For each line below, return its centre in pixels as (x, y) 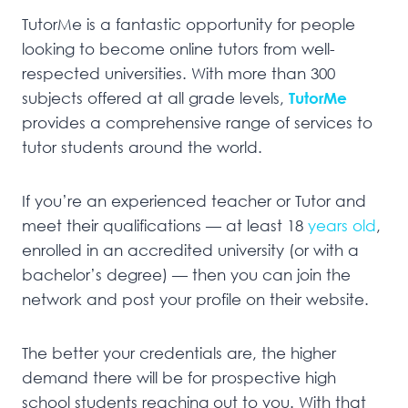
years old (342, 226)
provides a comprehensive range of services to (197, 123)
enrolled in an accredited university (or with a (190, 250)
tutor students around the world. (142, 148)
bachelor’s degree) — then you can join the (186, 275)
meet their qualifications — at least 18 (165, 226)
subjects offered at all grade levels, (155, 98)
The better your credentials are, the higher (179, 353)
